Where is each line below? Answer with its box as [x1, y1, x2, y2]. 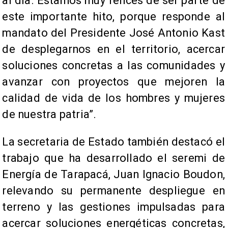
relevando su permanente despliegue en [2, 184, 225, 197]
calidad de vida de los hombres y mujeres [2, 91, 225, 104]
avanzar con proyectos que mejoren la [2, 75, 225, 88]
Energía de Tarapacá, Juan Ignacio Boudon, [2, 167, 225, 181]
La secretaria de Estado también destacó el [2, 135, 225, 148]
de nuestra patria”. [2, 107, 97, 121]
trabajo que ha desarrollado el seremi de [2, 151, 225, 164]
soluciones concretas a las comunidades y [2, 59, 225, 72]
